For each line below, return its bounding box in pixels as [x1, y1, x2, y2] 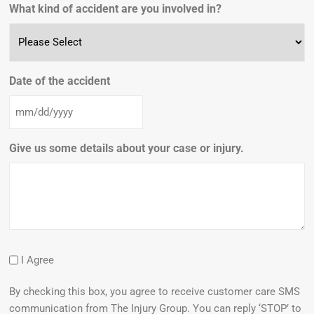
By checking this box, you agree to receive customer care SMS [9, 285, 301, 298]
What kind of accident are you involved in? [9, 1, 222, 15]
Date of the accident [9, 74, 111, 88]
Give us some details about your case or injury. [9, 141, 245, 155]
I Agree [21, 253, 55, 266]
